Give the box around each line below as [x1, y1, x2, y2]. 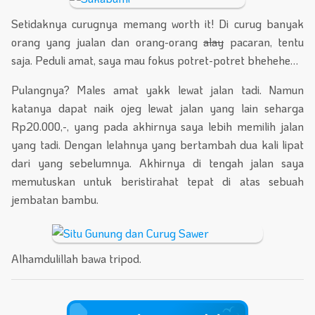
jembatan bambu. [11, 191, 98, 207]
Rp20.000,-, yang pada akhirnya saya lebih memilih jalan [11, 118, 304, 134]
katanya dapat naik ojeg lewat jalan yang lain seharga [11, 100, 304, 115]
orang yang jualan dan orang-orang [11, 34, 204, 49]
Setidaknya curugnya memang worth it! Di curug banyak [11, 15, 304, 31]
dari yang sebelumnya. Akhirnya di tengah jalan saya [11, 155, 304, 170]
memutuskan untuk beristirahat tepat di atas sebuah [11, 173, 304, 188]
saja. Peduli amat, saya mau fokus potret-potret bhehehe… [11, 52, 298, 67]
